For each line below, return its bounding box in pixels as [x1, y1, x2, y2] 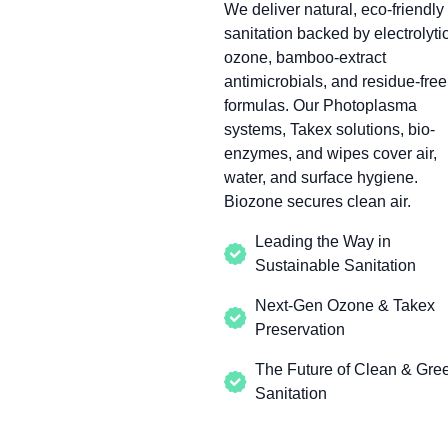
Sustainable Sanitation [255, 257, 416, 275]
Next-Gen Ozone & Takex [255, 297, 435, 315]
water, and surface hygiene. [224, 169, 418, 187]
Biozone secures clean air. [224, 193, 411, 211]
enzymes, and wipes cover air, [224, 145, 437, 163]
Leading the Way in [255, 233, 391, 251]
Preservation [255, 321, 345, 339]
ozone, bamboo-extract [224, 49, 386, 67]
